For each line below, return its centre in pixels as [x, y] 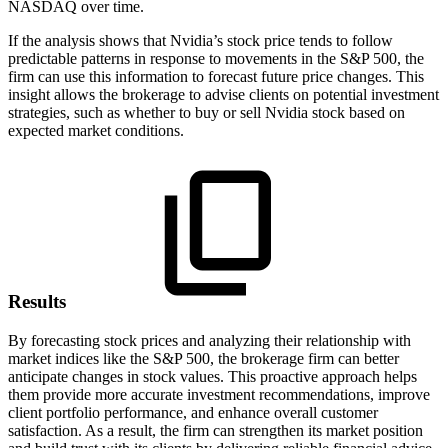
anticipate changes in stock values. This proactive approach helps [212, 377]
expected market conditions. [96, 130]
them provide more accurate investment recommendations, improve [219, 395]
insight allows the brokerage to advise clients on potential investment [223, 94]
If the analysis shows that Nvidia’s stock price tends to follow [200, 40]
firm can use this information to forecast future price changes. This [216, 76]
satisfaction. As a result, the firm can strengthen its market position [215, 431]
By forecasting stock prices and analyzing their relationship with [209, 341]
